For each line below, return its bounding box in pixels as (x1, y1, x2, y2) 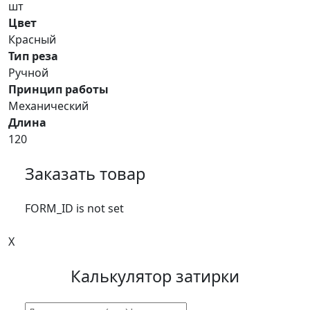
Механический (8, 98, 89, 114)
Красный (8, 32, 56, 48)
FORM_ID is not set (25, 201, 124, 217)
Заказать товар (25, 163, 145, 185)
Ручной (8, 65, 48, 81)
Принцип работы (8, 82, 109, 98)
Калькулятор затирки (71, 265, 239, 288)
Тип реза (8, 48, 58, 64)
